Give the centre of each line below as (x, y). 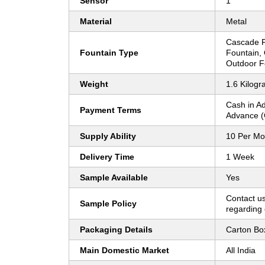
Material (96, 22)
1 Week (240, 157)
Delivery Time (107, 157)
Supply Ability (108, 136)
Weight (94, 84)
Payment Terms (111, 110)
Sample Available (114, 178)
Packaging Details (116, 230)
